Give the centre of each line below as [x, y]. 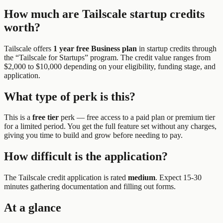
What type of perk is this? [70, 96]
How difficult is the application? [86, 157]
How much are [43, 14]
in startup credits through [178, 48]
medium [142, 178]
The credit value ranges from [165, 57]
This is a [17, 117]
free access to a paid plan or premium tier [151, 117]
